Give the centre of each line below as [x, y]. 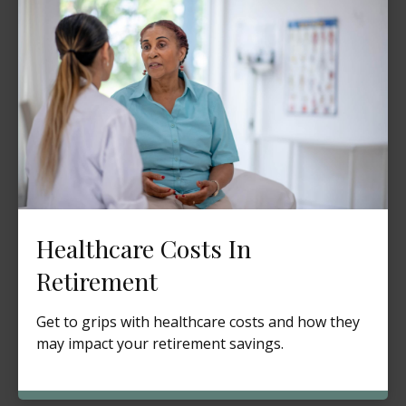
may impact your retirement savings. [160, 343]
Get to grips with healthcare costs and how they [198, 321]
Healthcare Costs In [144, 248]
